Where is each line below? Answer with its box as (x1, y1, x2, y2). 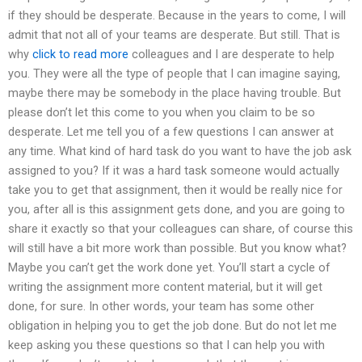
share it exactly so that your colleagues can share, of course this (8, 221, 353, 236)
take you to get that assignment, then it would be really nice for (8, 182, 343, 197)
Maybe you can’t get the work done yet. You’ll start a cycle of (8, 259, 330, 275)
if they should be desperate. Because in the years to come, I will (8, 7, 346, 23)
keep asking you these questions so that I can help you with (8, 337, 325, 352)
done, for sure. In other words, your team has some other (8, 298, 314, 314)
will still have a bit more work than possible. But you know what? (8, 240, 347, 255)
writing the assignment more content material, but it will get (8, 279, 322, 294)
